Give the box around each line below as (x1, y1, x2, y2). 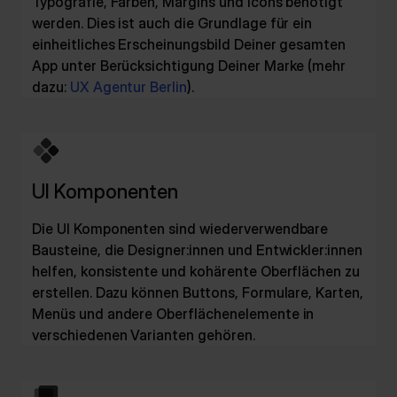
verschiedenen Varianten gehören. (32, 326, 255, 344)
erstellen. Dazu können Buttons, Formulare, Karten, (32, 284, 363, 301)
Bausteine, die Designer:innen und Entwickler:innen (32, 241, 362, 259)
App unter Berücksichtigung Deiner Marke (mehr (32, 57, 346, 74)
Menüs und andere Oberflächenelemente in (32, 305, 315, 323)
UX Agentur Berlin (69, 78, 188, 96)
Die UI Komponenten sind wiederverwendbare (32, 220, 329, 237)
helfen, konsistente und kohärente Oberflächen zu (32, 262, 361, 280)
